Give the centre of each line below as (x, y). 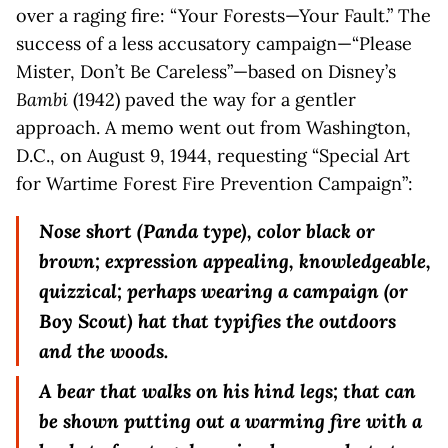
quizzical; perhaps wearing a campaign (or (224, 291)
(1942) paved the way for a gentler (212, 99)
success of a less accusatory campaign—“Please (214, 43)
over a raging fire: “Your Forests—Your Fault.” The (223, 15)
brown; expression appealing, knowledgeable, (235, 261)
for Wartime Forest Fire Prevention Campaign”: (214, 183)
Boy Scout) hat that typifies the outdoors (218, 321)
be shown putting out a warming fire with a (231, 421)
